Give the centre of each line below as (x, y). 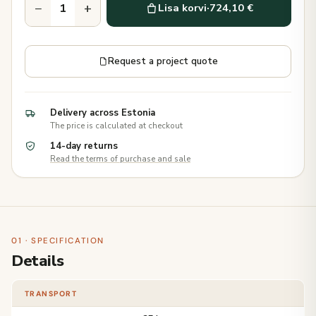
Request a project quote (163, 61)
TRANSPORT (51, 293)
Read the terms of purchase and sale (120, 158)
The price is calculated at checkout (116, 125)
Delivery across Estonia (103, 113)
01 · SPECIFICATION (58, 241)
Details (38, 261)
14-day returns (84, 146)
